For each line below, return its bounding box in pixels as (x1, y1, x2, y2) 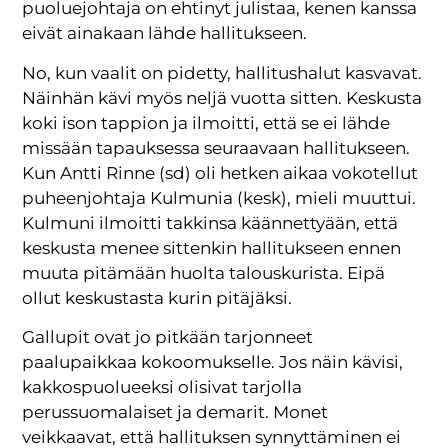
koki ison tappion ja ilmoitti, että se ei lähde (22, 112, 391, 133)
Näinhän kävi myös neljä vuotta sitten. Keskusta (22, 87, 423, 108)
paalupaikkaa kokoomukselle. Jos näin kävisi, (22, 352, 404, 373)
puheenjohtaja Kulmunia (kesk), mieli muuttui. (22, 187, 417, 208)
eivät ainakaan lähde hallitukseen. (22, 23, 308, 44)
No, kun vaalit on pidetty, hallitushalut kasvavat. (22, 62, 423, 83)
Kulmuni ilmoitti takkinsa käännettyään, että (22, 212, 399, 233)
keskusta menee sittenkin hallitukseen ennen (22, 237, 402, 258)
